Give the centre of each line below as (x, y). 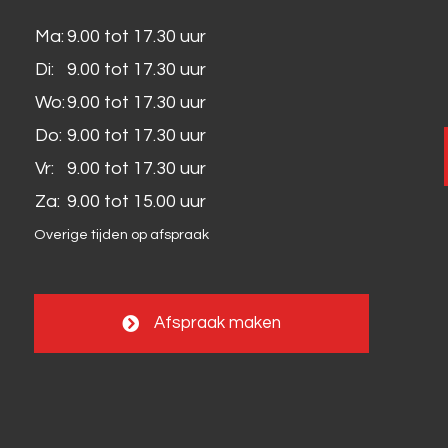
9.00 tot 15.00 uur (136, 201)
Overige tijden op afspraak (121, 234)
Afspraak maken (217, 323)
